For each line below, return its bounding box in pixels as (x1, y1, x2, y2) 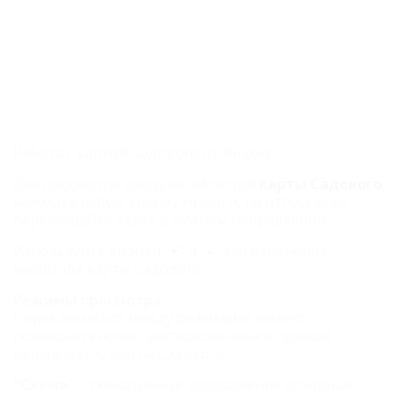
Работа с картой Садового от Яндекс (13, 143, 272, 162)
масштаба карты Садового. (13, 259, 204, 279)
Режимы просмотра (13, 290, 162, 310)
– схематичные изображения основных (75, 375, 353, 395)
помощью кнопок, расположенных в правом (13, 326, 331, 346)
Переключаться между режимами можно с (13, 308, 313, 328)
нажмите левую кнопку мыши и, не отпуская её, (13, 192, 351, 212)
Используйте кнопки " (13, 241, 170, 261)
